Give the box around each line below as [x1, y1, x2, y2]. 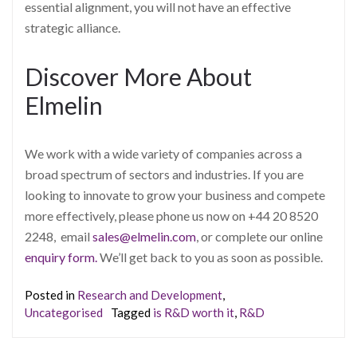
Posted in [25, 287, 77, 302]
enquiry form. [25, 249, 97, 265]
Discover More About [25, 62, 252, 92]
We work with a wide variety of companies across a [25, 146, 302, 162]
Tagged [111, 304, 153, 320]
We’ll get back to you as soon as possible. [97, 249, 323, 265]
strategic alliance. [25, 20, 120, 36]
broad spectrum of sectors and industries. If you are [25, 167, 304, 182]
